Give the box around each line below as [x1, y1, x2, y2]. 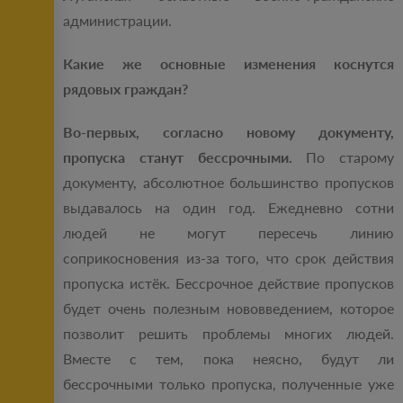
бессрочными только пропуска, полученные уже [63, 375, 394, 393]
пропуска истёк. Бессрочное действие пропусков [63, 274, 394, 292]
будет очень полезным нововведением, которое [63, 300, 394, 318]
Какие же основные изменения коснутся [63, 55, 394, 73]
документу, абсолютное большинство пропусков [63, 174, 394, 192]
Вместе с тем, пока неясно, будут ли [63, 350, 394, 368]
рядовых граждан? [63, 80, 188, 98]
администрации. [63, 12, 172, 30]
